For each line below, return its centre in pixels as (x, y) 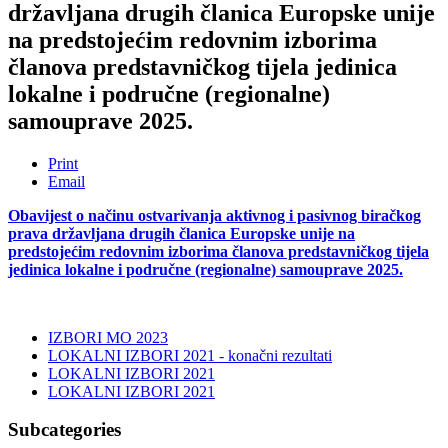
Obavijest (42, 215)
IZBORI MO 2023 (108, 337)
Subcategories (64, 430)
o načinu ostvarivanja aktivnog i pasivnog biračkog (248, 215)
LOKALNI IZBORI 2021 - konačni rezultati (190, 355)
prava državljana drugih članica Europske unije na (181, 233)
